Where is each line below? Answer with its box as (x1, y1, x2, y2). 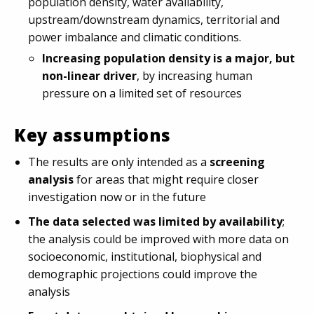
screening (210, 154, 265, 170)
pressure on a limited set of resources (42, 86, 242, 101)
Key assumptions (14, 123, 171, 146)
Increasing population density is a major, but (42, 50, 295, 66)
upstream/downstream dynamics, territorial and (28, 12, 280, 27)
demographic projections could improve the (28, 266, 257, 282)
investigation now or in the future (28, 189, 206, 205)
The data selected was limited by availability (28, 214, 282, 229)
